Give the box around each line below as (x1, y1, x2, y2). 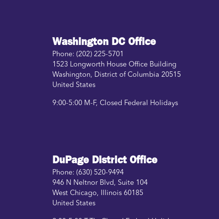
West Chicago (52, 189, 97, 197)
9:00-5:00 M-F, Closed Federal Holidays (52, 100, 178, 108)
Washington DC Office (52, 35, 156, 49)
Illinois (101, 189, 122, 197)
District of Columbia (94, 71, 159, 79)
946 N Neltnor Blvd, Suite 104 (52, 179, 148, 187)
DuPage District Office (52, 153, 157, 167)
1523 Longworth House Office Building (52, 61, 176, 69)
